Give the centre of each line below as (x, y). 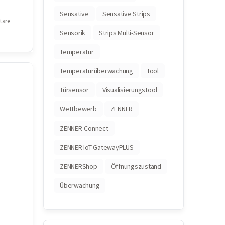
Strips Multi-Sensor (127, 33)
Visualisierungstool (130, 90)
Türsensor (74, 90)
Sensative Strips (126, 14)
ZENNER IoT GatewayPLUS (97, 147)
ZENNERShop (79, 166)
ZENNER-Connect (84, 128)
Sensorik (73, 33)
